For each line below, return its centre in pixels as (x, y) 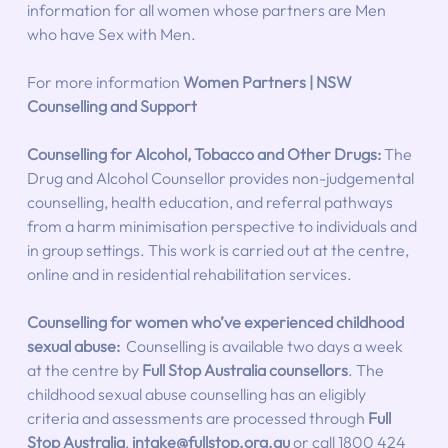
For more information (104, 81)
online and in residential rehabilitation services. (189, 273)
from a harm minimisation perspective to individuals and (223, 225)
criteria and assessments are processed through (197, 417)
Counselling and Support (111, 105)
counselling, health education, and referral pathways (211, 201)
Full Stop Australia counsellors (244, 369)
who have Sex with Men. (111, 33)
